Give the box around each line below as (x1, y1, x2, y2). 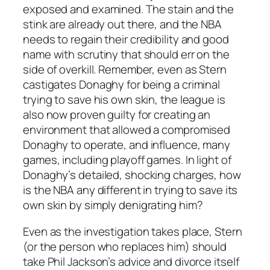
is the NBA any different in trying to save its (23, 182, 238, 198)
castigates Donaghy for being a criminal (23, 77, 221, 93)
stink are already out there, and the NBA (23, 16, 222, 33)
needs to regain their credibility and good (23, 31, 229, 48)
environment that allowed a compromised (23, 122, 231, 138)
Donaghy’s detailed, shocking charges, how (23, 167, 241, 183)
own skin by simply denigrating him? (23, 197, 203, 213)
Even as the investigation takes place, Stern (23, 223, 242, 239)
